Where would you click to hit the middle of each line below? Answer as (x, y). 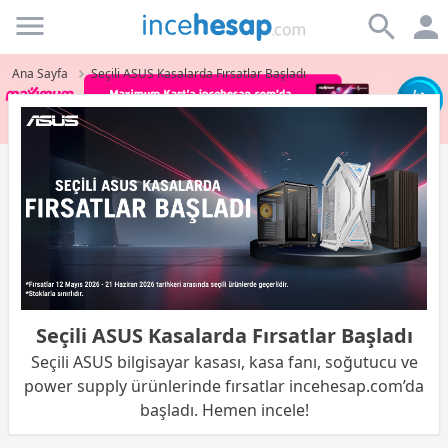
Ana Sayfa (40, 73)
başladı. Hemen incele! (224, 410)
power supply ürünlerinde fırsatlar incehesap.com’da (224, 386)
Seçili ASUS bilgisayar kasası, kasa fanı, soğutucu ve (224, 362)
